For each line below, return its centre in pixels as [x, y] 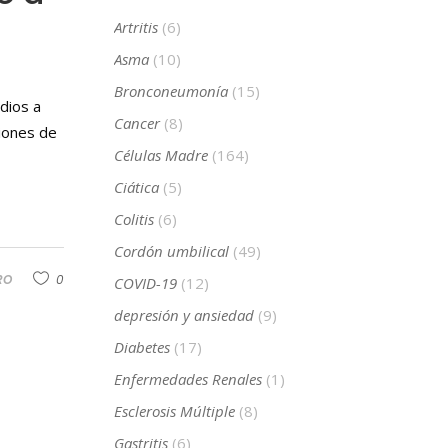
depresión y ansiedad [183, 315]
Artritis [135, 27]
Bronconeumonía [170, 91]
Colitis [133, 219]
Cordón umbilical [171, 251]
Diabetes [141, 347]
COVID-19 [145, 283]
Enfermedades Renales [187, 379]
